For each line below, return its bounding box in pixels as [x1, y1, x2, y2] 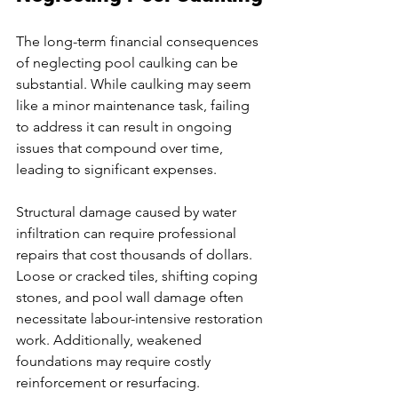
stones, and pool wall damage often [16, 288, 247, 306]
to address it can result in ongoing [16, 117, 235, 135]
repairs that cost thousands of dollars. [16, 245, 256, 263]
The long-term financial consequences [16, 32, 262, 50]
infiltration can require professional [16, 224, 240, 242]
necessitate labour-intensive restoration [16, 309, 267, 327]
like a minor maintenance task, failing [16, 96, 253, 114]
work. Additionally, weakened [16, 330, 205, 348]
